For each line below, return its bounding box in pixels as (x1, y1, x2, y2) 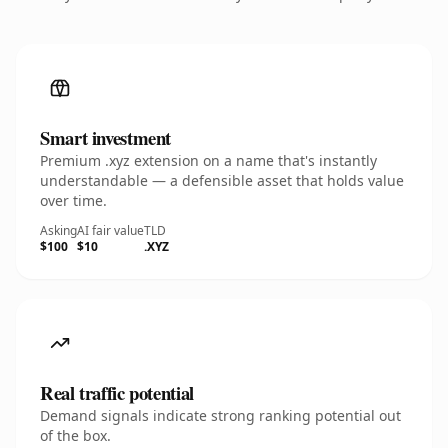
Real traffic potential (40, 379, 194, 406)
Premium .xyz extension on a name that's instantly (40, 151, 377, 170)
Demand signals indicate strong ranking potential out (40, 406, 401, 425)
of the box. (40, 426, 111, 445)
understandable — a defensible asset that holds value (40, 171, 404, 190)
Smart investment (40, 124, 172, 151)
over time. (40, 191, 107, 210)
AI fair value (77, 222, 144, 239)
